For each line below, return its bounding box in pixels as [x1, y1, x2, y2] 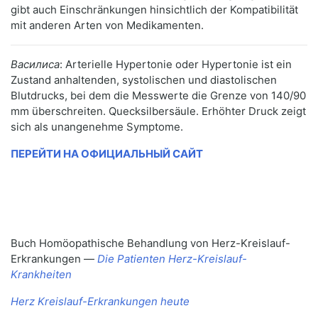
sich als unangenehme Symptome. [11, 120, 183, 134]
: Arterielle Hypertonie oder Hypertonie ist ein [60, 57, 292, 72]
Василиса [11, 57, 60, 72]
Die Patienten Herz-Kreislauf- [97, 252, 247, 266]
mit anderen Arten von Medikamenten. [11, 18, 204, 33]
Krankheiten [11, 268, 72, 282]
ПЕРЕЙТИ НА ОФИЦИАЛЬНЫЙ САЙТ [11, 147, 203, 161]
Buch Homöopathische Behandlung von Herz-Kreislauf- [11, 236, 290, 251]
